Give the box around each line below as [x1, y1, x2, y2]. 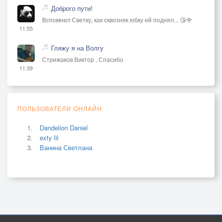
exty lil [40, 132, 58, 142]
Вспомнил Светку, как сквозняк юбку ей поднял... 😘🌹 [42, 15, 192, 24]
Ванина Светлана [40, 142, 92, 152]
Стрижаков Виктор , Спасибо [42, 55, 123, 63]
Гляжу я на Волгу [51, 43, 104, 53]
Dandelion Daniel [40, 122, 88, 132]
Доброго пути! [51, 3, 93, 13]
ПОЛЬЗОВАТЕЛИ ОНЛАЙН [17, 104, 102, 112]
